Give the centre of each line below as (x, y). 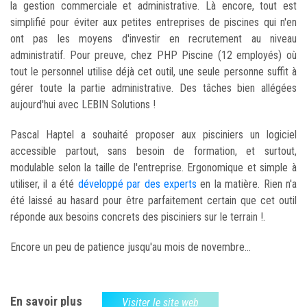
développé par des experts (137, 184)
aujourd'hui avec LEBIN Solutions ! (83, 104)
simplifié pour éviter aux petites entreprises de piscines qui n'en (153, 22)
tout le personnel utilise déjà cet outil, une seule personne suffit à (153, 71)
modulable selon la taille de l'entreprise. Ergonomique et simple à (153, 167)
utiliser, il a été (44, 184)
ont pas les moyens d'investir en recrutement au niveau (153, 38)
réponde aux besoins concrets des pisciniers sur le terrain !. (138, 217)
